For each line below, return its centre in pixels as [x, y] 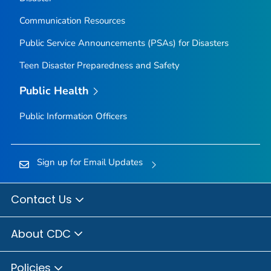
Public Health [54, 90]
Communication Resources [72, 20]
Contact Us [43, 200]
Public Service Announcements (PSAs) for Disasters [124, 43]
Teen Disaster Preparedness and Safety [99, 65]
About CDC [42, 233]
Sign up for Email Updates [90, 162]
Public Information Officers [73, 116]
